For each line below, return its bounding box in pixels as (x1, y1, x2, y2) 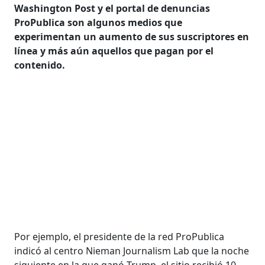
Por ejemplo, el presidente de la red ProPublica (14, 230, 225, 243)
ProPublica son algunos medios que (14, 15, 183, 29)
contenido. (14, 58, 68, 72)
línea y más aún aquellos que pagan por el (14, 44, 214, 57)
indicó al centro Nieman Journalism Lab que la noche (14, 244, 250, 257)
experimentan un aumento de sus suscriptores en (14, 30, 250, 43)
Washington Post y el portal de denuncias (14, 1, 211, 15)
